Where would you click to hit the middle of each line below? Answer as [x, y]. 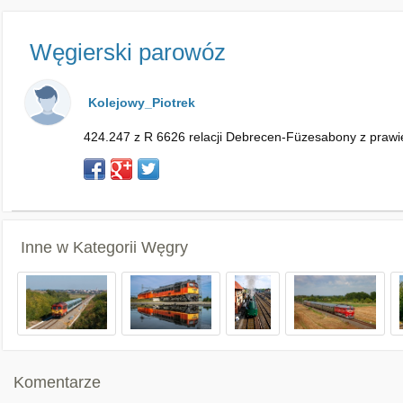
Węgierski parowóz [128, 52]
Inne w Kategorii [81, 247]
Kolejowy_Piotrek [142, 103]
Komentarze [57, 382]
